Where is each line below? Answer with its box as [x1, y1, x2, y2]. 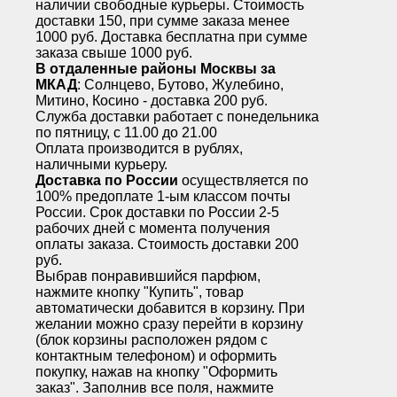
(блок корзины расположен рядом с [35, 332, 268, 348]
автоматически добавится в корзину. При [35, 300, 305, 316]
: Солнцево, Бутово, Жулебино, [77, 77, 284, 93]
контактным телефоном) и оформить [35, 348, 276, 364]
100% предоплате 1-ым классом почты [35, 189, 291, 205]
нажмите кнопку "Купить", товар [35, 284, 244, 300]
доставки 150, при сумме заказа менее [35, 13, 290, 29]
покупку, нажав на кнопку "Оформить [35, 364, 277, 380]
